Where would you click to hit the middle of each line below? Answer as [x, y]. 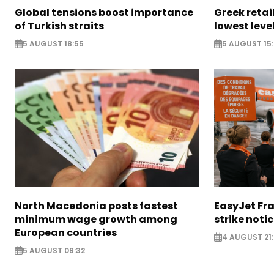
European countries [66, 232]
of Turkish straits [59, 26]
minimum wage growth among [96, 219]
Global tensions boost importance [104, 12]
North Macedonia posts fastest [96, 206]
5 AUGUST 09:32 [54, 251]
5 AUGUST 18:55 [53, 43]
